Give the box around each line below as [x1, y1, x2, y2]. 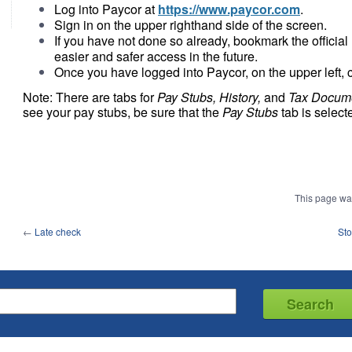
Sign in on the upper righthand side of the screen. [54, 16, 327, 34]
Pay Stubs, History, [157, 88, 264, 106]
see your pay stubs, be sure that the [23, 103, 222, 121]
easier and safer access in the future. [54, 47, 258, 65]
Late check [35, 225, 81, 238]
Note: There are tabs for [23, 88, 157, 106]
